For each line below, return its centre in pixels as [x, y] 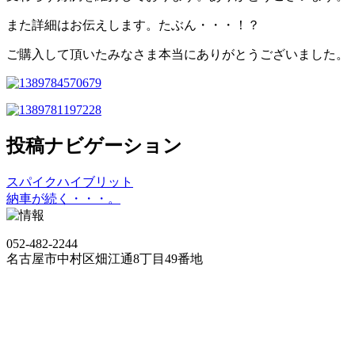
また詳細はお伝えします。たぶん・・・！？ [133, 25]
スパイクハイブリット [70, 181]
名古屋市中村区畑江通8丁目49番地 [105, 258]
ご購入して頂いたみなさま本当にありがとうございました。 [177, 54]
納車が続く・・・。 [63, 198]
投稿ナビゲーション [94, 145]
